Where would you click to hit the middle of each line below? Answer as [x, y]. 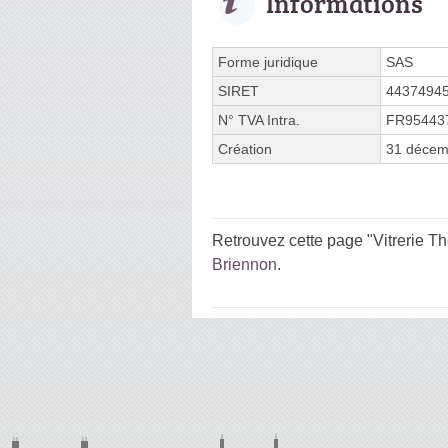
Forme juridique [268, 61]
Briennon [244, 264]
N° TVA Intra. [259, 119]
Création [245, 148]
